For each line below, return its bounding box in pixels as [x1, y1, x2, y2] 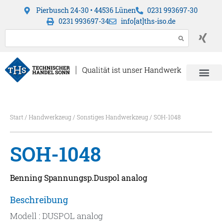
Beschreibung [10, 194, 68, 206]
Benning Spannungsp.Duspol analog [10, 172, 147, 183]
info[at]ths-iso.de [120, 16, 175, 26]
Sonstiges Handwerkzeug [77, 113, 148, 121]
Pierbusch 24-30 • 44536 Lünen [36, 5, 136, 15]
